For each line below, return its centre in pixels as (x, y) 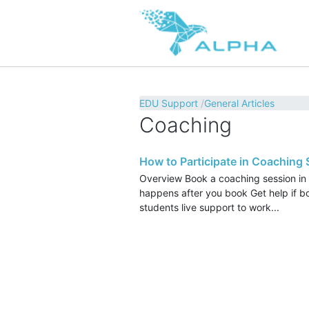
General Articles (239, 103)
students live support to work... (209, 208)
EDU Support (169, 103)
